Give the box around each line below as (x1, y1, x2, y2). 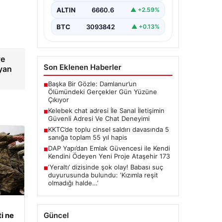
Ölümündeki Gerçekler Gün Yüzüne (48, 87, 157, 96)
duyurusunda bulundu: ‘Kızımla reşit (48, 170, 158, 179)
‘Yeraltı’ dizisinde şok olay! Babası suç (48, 163, 163, 171)
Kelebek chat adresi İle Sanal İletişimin (48, 106, 165, 114)
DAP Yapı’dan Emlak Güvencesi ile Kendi (48, 144, 170, 152)
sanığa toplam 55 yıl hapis (48, 133, 127, 141)
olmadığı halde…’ (48, 178, 98, 187)
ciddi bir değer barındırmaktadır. (55, 1, 153, 9)
